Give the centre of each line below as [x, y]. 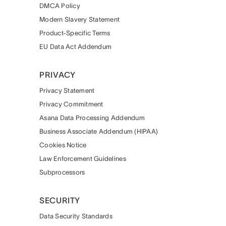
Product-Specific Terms [75, 33]
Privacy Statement [67, 91]
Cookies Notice [63, 145]
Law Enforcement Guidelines [83, 159]
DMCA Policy [60, 6]
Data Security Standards [76, 216]
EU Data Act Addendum [76, 47]
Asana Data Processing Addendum [92, 118]
